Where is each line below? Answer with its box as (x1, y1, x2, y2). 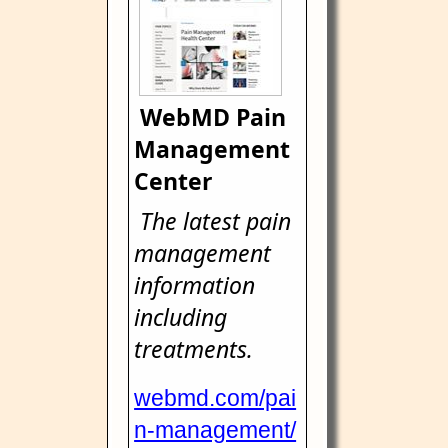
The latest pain (140, 205, 292, 237)
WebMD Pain (140, 101, 287, 133)
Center (134, 165, 213, 197)
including (134, 301, 228, 333)
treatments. (134, 333, 254, 365)
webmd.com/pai (134, 385, 297, 411)
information (134, 269, 256, 301)
